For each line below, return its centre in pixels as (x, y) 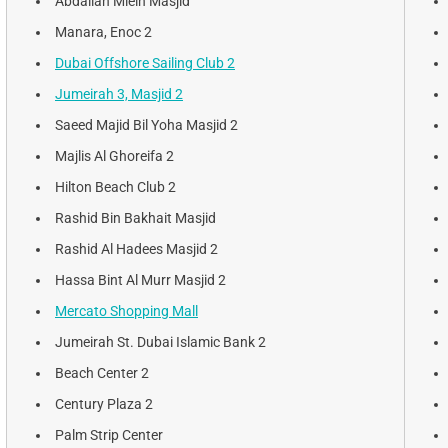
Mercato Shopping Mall (126, 310)
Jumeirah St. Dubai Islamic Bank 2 (160, 341)
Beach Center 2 (102, 372)
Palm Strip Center (109, 434)
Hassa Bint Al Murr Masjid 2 (140, 279)
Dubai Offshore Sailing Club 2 (145, 62)
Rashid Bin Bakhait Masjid (135, 217)
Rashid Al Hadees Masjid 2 (136, 248)
